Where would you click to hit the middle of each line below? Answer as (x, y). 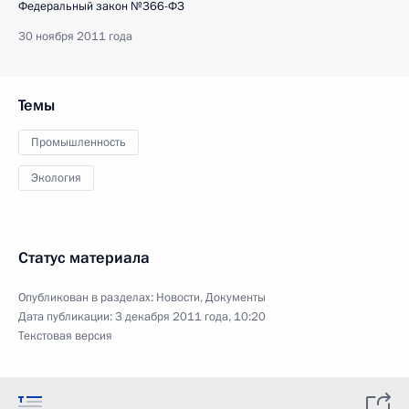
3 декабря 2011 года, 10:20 (190, 317)
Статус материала (84, 258)
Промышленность (79, 142)
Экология (56, 178)
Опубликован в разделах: (87, 298)
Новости (178, 298)
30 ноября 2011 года (75, 37)
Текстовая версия (65, 336)
